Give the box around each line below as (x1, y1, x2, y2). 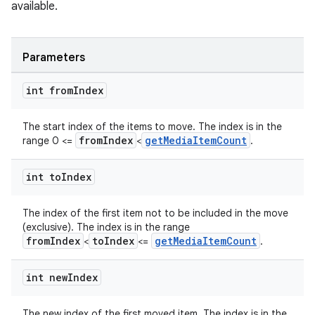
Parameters (22, 51, 85, 65)
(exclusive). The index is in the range (22, 221, 190, 233)
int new (26, 271, 67, 284)
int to (26, 170, 61, 184)
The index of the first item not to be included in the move (22, 207, 288, 219)
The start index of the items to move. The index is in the (22, 120, 282, 133)
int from (26, 84, 73, 97)
